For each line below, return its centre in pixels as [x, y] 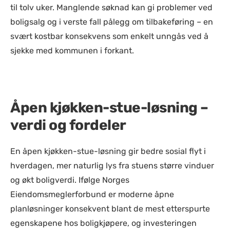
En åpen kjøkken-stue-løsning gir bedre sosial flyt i [108, 151]
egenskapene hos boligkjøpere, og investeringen [103, 223]
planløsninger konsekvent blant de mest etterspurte [110, 209]
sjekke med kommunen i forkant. [72, 51]
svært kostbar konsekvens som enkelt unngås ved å [109, 36]
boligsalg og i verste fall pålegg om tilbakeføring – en [112, 22]
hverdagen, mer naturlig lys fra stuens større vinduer [112, 166]
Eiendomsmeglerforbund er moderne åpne [92, 194]
